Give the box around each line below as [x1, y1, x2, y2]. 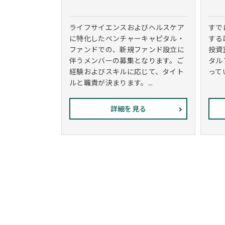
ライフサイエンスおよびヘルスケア [69, 22, 185, 32]
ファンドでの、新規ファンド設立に [69, 44, 185, 54]
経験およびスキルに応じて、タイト [69, 66, 184, 76]
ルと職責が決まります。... [69, 77, 153, 87]
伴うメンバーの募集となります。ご [69, 55, 184, 65]
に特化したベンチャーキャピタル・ [69, 33, 185, 43]
